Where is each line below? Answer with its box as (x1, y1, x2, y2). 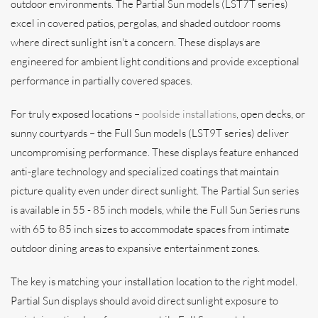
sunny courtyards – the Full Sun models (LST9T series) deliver (11, 126, 289, 140)
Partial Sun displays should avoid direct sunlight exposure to (11, 293, 278, 307)
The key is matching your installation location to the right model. (11, 274, 297, 288)
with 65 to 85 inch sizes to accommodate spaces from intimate (11, 221, 290, 236)
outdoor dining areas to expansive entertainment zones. (11, 241, 260, 255)
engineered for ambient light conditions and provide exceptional (11, 54, 300, 68)
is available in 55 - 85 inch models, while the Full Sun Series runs (11, 202, 300, 216)
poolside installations (142, 106, 236, 121)
